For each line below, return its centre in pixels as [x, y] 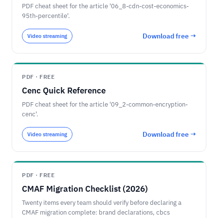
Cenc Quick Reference [64, 91]
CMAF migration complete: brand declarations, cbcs [96, 212]
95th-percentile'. [46, 16]
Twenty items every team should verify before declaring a [102, 203]
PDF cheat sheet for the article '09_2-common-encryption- [105, 104]
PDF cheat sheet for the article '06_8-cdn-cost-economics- [105, 6]
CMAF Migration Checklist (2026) [85, 189]
